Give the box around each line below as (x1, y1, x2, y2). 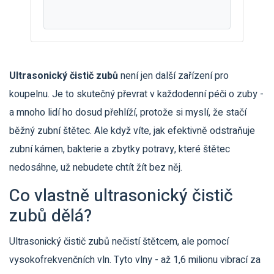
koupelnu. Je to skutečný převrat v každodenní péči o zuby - (9, 87, 264, 102)
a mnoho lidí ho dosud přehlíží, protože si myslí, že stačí (9, 105, 246, 120)
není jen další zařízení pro (118, 68, 229, 83)
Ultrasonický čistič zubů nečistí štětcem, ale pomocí (9, 234, 229, 249)
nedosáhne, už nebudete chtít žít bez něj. (9, 160, 182, 175)
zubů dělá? (9, 204, 92, 229)
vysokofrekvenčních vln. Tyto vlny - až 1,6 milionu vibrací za (9, 253, 261, 267)
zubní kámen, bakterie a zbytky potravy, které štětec (9, 142, 230, 157)
